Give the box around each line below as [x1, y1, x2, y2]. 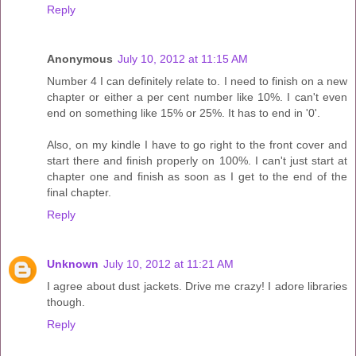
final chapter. [47, 185, 111, 199]
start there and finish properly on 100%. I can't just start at [47, 153, 347, 167]
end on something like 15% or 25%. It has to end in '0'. [47, 106, 320, 119]
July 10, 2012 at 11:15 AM [118, 52, 248, 65]
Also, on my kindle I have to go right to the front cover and [47, 137, 347, 151]
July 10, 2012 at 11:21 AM [103, 257, 234, 270]
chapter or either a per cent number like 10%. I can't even [47, 90, 347, 103]
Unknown [47, 257, 99, 270]
